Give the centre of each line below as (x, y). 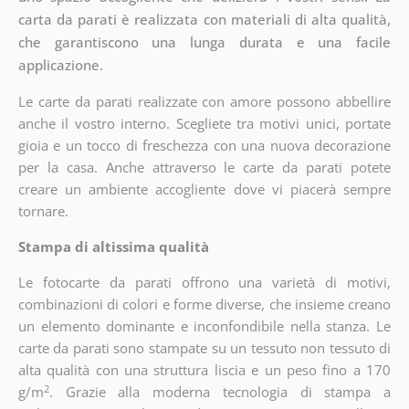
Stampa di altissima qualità (113, 247)
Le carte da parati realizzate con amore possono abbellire (204, 102)
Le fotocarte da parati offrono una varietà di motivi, (204, 283)
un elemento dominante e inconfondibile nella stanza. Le (204, 326)
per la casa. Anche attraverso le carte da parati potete (204, 168)
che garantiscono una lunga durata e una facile (204, 42)
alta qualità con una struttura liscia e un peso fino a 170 (204, 370)
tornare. (43, 211)
